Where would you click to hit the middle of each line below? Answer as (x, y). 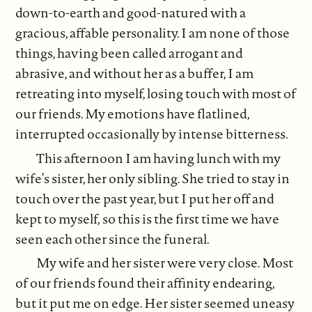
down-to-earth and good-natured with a (131, 13)
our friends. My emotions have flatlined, (133, 114)
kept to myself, (58, 218)
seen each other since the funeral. (113, 239)
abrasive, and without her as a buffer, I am (135, 73)
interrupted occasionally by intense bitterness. (152, 134)
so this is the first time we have (191, 218)
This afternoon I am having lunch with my (159, 158)
